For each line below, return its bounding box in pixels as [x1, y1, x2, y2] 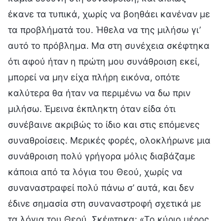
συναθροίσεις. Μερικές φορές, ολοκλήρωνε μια [8, 135, 211, 146]
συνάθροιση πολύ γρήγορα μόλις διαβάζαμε [8, 150, 195, 161]
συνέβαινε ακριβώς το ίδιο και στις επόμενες [8, 119, 200, 130]
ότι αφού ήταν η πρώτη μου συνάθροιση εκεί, [8, 56, 200, 67]
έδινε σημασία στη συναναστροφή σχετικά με [8, 198, 201, 209]
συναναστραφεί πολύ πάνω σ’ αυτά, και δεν [8, 182, 194, 193]
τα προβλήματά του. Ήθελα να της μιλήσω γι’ [8, 24, 201, 35]
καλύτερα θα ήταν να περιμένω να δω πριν [8, 87, 190, 98]
